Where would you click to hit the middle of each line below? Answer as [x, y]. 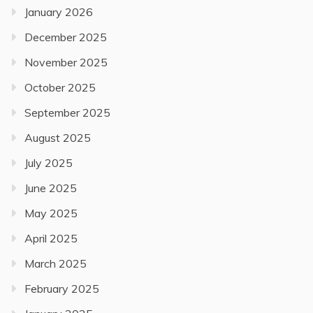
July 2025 [49, 163]
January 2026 [59, 12]
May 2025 [51, 213]
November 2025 [66, 62]
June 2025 [51, 188]
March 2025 [56, 263]
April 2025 [51, 238]
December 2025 [66, 37]
